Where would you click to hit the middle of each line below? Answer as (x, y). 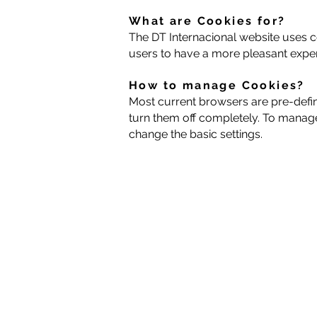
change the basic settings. (196, 134)
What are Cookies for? (207, 21)
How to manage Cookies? (217, 85)
